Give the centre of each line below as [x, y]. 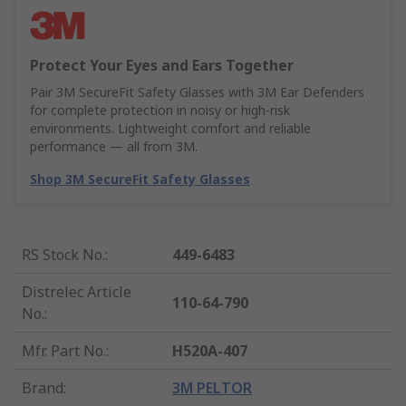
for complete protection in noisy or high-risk [160, 111]
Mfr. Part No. [64, 351]
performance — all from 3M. [114, 147]
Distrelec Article [77, 292]
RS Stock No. [63, 255]
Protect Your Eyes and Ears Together [162, 66]
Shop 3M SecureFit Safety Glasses [140, 179]
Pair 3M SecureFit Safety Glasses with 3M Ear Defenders [197, 92]
